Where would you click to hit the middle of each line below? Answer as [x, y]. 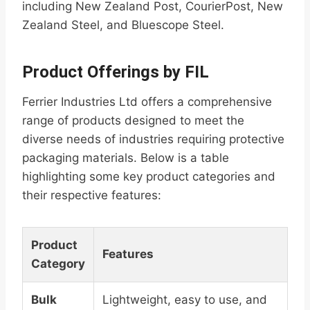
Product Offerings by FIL [116, 72]
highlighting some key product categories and [149, 177]
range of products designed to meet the [133, 121]
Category [58, 264]
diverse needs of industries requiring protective [153, 139]
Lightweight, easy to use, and [185, 300]
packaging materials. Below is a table [126, 158]
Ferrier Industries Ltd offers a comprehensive [147, 102]
